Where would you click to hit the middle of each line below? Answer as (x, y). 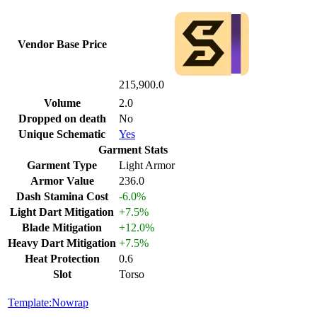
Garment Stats (133, 149)
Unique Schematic (62, 134)
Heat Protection (62, 258)
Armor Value (62, 180)
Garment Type (62, 165)
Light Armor (147, 165)
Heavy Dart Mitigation (62, 243)
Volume (62, 103)
